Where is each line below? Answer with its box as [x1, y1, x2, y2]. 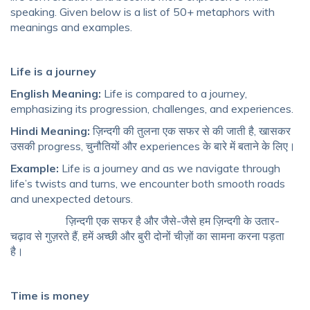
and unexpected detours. [10, 192, 133, 206]
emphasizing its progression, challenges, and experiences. [10, 102, 293, 116]
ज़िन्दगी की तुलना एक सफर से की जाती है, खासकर [90, 124, 291, 138]
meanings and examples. [10, 20, 132, 35]
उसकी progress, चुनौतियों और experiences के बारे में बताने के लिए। [10, 139, 295, 154]
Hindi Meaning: [10, 124, 90, 138]
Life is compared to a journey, [104, 86, 247, 101]
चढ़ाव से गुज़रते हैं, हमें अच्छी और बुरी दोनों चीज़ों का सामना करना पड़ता [10, 229, 284, 244]
